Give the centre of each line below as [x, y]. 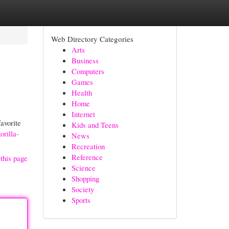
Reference [87, 157]
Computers [88, 71]
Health [82, 93]
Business [85, 60]
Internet [83, 114]
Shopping [85, 178]
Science [83, 168]
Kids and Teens [95, 125]
